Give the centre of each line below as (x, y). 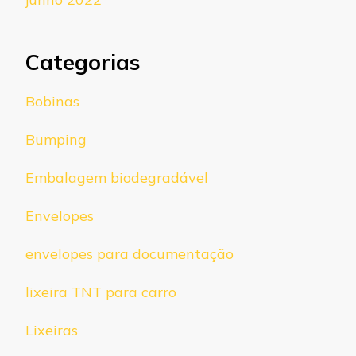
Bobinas (52, 102)
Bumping (56, 140)
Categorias (83, 62)
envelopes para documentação (130, 254)
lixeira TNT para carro (101, 292)
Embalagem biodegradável (117, 178)
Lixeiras (52, 331)
